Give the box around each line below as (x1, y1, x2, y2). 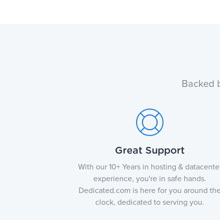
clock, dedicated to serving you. (95, 198, 205, 206)
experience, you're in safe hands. (93, 175, 207, 183)
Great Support (115, 146, 185, 156)
